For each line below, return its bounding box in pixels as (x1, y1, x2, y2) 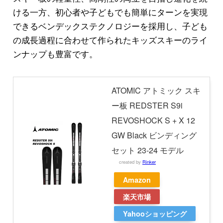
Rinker (142, 158, 156, 165)
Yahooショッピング (122, 208, 187, 219)
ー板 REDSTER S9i (111, 99, 183, 111)
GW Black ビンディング (111, 129, 197, 141)
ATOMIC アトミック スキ (111, 84, 201, 96)
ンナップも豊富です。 (12, 47, 98, 60)
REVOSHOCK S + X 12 (111, 114, 195, 126)
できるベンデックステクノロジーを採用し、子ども (12, 19, 208, 32)
